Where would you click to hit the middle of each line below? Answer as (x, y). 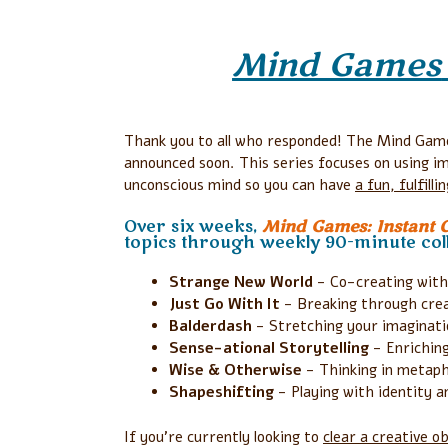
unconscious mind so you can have (239, 185)
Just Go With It (224, 304)
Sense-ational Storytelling (269, 348)
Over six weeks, (193, 226)
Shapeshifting (221, 392)
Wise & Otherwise (235, 370)
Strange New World (241, 282)
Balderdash (210, 326)
